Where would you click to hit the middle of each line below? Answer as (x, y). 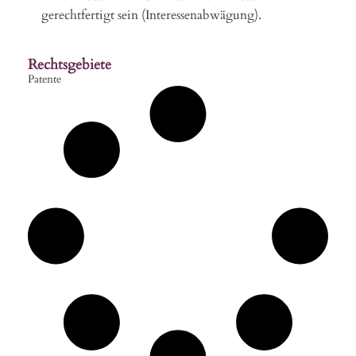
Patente (44, 79)
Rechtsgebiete (70, 64)
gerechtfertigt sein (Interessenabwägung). (151, 15)
